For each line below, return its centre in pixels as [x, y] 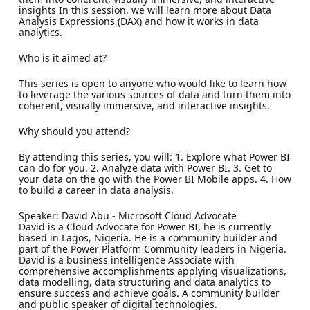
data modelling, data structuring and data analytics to [144, 282]
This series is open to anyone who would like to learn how [152, 83]
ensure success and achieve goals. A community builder [149, 293]
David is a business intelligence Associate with [126, 259]
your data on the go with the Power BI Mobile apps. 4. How [155, 179]
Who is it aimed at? [62, 57]
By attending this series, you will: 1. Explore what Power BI [154, 156]
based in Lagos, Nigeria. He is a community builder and [148, 237]
